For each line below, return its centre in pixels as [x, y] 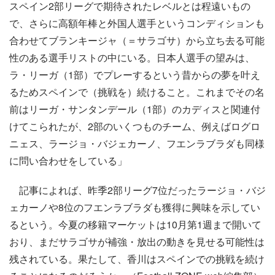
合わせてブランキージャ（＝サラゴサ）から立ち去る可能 [137, 40]
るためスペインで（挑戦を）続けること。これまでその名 [137, 91]
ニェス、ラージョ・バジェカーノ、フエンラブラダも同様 [137, 143]
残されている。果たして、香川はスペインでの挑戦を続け [137, 258]
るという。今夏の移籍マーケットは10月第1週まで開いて [135, 224]
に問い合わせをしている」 [68, 160]
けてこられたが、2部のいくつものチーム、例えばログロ [135, 126]
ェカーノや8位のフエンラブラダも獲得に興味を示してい [135, 207]
